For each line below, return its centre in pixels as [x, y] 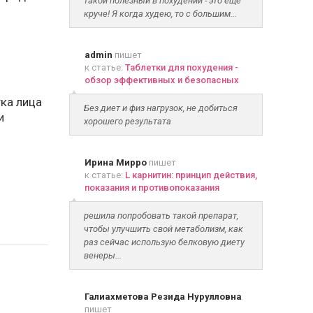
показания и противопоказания [152, 188]
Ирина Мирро [115, 162]
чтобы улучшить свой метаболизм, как [163, 229]
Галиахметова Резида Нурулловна [163, 297]
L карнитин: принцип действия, [191, 175]
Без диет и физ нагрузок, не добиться [160, 108]
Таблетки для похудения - [181, 67]
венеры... [102, 255]
